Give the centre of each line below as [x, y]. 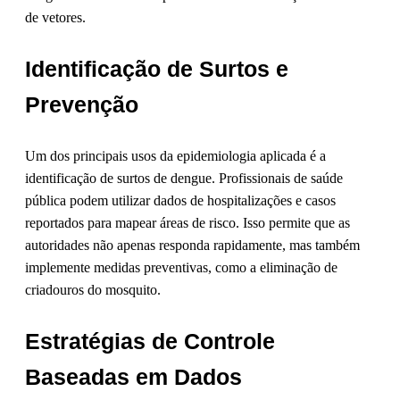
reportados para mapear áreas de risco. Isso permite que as [187, 223]
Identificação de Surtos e [157, 69]
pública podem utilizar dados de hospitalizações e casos [180, 201]
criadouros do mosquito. [93, 290]
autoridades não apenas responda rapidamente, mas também [192, 246]
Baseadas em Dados [133, 377]
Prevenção [82, 105]
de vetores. [55, 18]
